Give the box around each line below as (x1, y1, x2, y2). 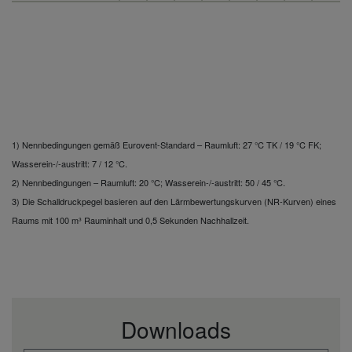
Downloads (121, 313, 231, 345)
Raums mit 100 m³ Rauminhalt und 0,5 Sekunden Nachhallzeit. (12, 213, 249, 226)
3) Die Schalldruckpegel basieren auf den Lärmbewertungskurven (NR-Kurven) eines (12, 194, 336, 207)
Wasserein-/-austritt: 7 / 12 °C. (12, 156, 127, 170)
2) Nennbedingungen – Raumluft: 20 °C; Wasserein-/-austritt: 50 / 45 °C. (12, 175, 285, 189)
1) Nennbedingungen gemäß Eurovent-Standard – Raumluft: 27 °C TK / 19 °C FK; (12, 137, 321, 151)
